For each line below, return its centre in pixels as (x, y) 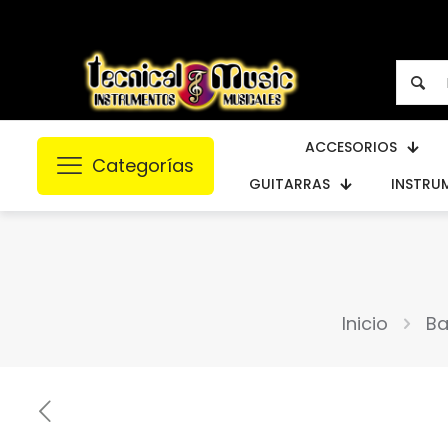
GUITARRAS (289, 183)
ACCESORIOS (351, 146)
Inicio (364, 323)
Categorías (143, 165)
